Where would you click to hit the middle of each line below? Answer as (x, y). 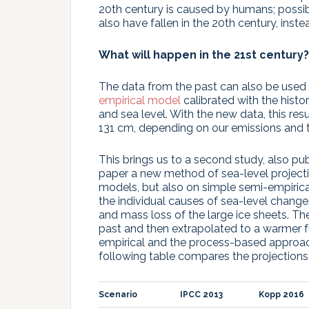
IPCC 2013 (201, 294)
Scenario (118, 294)
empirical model (140, 100)
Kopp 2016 (281, 294)
